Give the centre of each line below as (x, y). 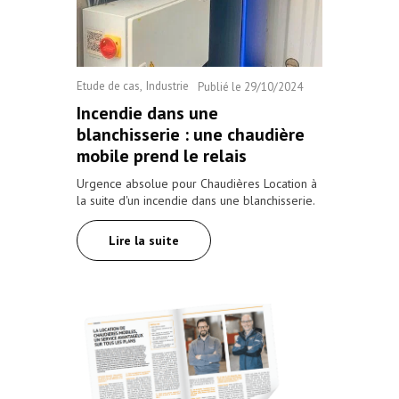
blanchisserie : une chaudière (191, 134)
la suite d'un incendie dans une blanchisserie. (196, 200)
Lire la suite (144, 240)
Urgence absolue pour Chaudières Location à (197, 183)
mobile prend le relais (162, 155)
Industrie (167, 85)
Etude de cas (108, 85)
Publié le (220, 86)
